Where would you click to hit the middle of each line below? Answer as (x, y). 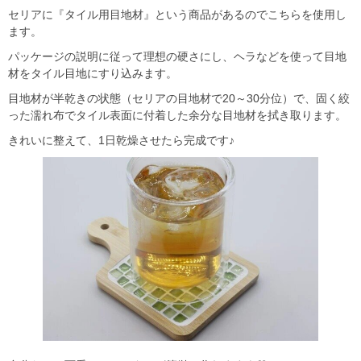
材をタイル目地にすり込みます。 (93, 74)
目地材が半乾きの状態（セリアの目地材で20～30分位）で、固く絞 (179, 99)
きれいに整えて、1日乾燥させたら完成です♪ (121, 141)
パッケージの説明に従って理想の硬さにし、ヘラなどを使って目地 (177, 57)
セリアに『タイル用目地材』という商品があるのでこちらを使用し (177, 15)
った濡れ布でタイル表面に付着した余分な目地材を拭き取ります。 (177, 116)
